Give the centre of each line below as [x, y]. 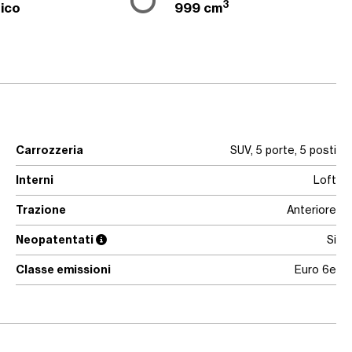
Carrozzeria [49, 150]
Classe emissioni [63, 269]
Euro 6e [315, 269]
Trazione [41, 210]
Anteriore [312, 210]
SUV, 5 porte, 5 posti [283, 150]
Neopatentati [56, 240]
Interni [35, 180]
